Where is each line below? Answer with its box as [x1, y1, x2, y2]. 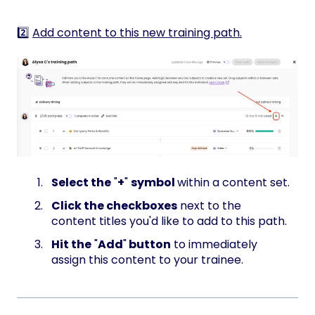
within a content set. [177, 174, 290, 191]
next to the [177, 197, 241, 214]
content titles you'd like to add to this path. [51, 212, 290, 229]
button [127, 236, 171, 252]
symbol [131, 174, 177, 191]
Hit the [51, 236, 91, 252]
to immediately [171, 236, 257, 252]
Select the [51, 174, 111, 191]
